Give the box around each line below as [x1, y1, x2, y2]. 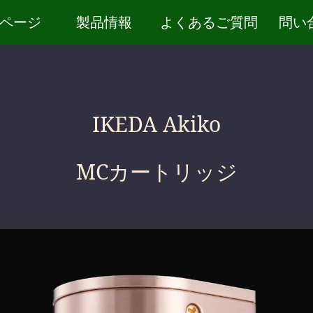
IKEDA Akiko [92, 110, 221, 138]
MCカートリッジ [75, 157, 238, 186]
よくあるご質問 [160, 13, 258, 31]
